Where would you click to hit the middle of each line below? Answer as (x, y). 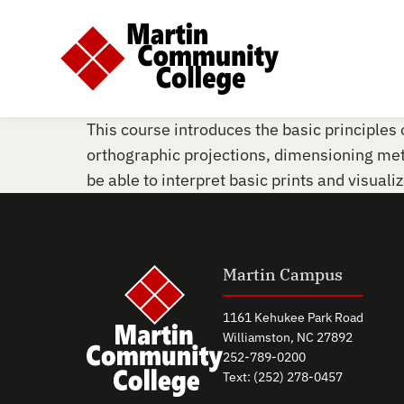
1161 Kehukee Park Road (293, 317)
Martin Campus (283, 275)
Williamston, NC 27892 (288, 337)
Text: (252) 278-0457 (283, 377)
